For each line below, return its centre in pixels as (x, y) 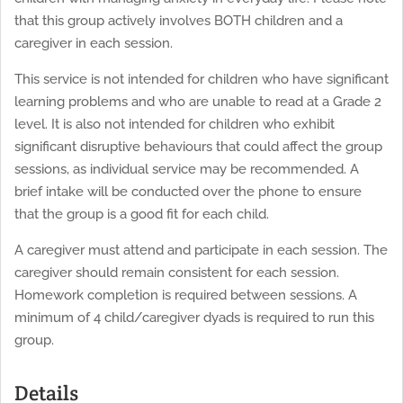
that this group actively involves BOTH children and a (179, 20)
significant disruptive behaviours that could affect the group (198, 146)
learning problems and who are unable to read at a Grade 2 (198, 101)
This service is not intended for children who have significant (201, 79)
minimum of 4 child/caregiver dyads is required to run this (194, 317)
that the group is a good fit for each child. (142, 214)
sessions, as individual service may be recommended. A (187, 169)
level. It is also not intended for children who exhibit (175, 124)
